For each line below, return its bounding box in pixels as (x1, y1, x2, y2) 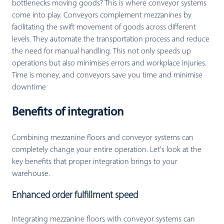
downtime (12, 83, 46, 92)
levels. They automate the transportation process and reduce (12, 35, 209, 44)
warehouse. (12, 170, 50, 178)
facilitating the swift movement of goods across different (12, 23, 196, 32)
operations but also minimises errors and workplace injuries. (12, 59, 206, 68)
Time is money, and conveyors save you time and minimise (12, 71, 202, 80)
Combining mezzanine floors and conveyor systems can (12, 134, 193, 142)
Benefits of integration (12, 106, 123, 119)
